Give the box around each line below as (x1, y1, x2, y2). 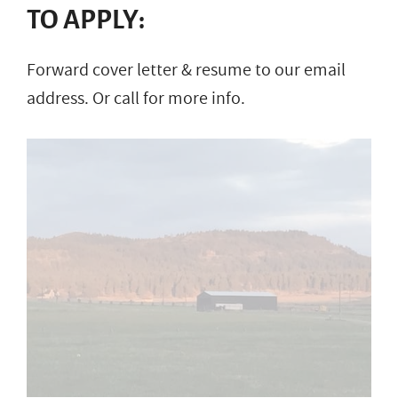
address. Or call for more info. (27, 85, 245, 111)
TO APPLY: (27, 4, 145, 34)
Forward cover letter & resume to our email (27, 57, 346, 83)
